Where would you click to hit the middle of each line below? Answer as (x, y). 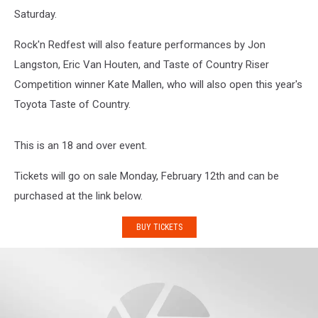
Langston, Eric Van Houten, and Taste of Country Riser (142, 65)
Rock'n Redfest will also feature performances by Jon (140, 45)
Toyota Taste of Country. (72, 104)
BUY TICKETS (159, 227)
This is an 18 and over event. (81, 146)
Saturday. (35, 14)
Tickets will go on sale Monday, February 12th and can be (147, 176)
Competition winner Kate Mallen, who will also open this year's (158, 84)
